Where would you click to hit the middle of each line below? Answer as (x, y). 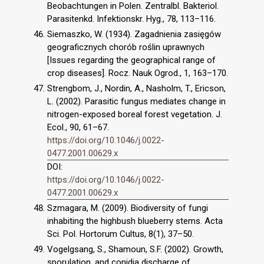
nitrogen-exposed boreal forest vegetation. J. (135, 114)
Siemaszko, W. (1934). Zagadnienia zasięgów (134, 34)
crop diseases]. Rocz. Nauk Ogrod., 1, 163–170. (138, 73)
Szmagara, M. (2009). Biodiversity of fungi (128, 208)
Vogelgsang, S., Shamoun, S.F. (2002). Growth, (135, 250)
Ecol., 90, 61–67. (78, 127)
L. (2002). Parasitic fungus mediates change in (136, 101)
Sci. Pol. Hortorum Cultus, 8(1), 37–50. (121, 234)
